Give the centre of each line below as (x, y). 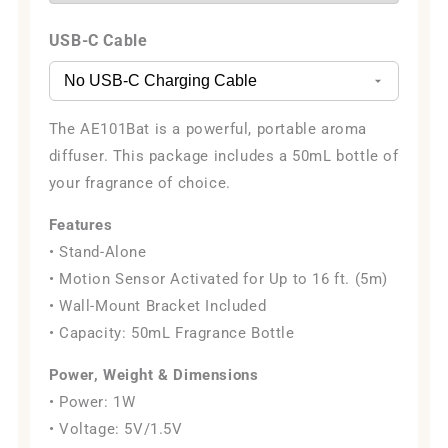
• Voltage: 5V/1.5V (115, 429)
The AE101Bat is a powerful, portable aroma (208, 129)
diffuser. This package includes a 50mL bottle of (223, 156)
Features (80, 225)
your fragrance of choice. (139, 183)
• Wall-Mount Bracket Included (157, 306)
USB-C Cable (98, 41)
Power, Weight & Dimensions (153, 375)
